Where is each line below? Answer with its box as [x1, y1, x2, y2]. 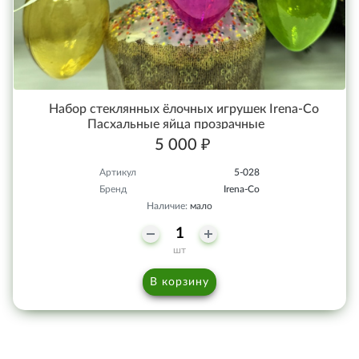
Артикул [99, 167, 136, 177]
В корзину [150, 276, 209, 288]
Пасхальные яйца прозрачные [87, 117, 264, 131]
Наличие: [147, 200, 190, 211]
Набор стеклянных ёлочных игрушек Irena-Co [48, 102, 319, 115]
